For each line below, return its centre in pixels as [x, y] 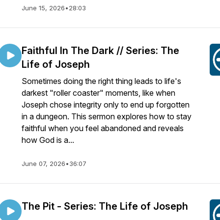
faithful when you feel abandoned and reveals [103, 128]
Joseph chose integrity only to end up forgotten [106, 105]
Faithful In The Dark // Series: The [100, 51]
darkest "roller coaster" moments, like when [98, 93]
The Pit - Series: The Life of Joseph [105, 206]
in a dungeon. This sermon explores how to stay [107, 116]
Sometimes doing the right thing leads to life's [101, 81]
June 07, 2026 [43, 164]
